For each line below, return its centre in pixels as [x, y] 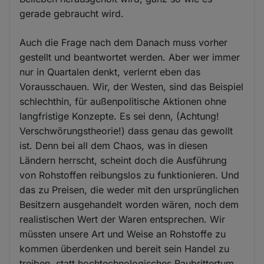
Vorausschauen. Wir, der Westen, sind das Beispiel [132, 86]
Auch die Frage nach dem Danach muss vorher [124, 42]
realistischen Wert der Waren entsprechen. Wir [123, 219]
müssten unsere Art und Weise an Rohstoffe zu [123, 234]
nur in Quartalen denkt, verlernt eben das [110, 72]
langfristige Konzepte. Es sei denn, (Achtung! [120, 116]
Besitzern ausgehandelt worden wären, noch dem [129, 204]
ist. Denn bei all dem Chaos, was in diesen [114, 145]
